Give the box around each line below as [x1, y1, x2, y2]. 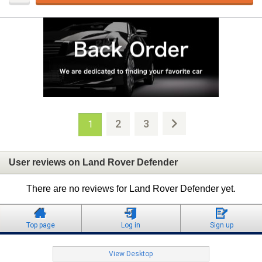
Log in [121, 221, 141, 230]
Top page [26, 221, 55, 230]
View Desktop [109, 250, 153, 258]
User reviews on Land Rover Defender [9, 157, 178, 167]
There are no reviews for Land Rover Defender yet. [26, 184, 236, 194]
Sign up [209, 221, 233, 230]
